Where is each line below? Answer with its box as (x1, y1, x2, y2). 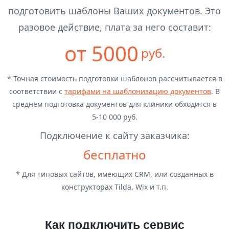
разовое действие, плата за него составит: (18, 20, 211, 33)
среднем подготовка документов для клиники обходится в (12, 99, 217, 109)
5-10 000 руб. (91, 111, 138, 122)
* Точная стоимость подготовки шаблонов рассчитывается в (7, 73, 222, 83)
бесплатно (83, 146, 146, 163)
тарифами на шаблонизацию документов (64, 86, 211, 96)
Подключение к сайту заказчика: (39, 129, 190, 142)
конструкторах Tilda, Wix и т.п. (61, 181, 168, 192)
